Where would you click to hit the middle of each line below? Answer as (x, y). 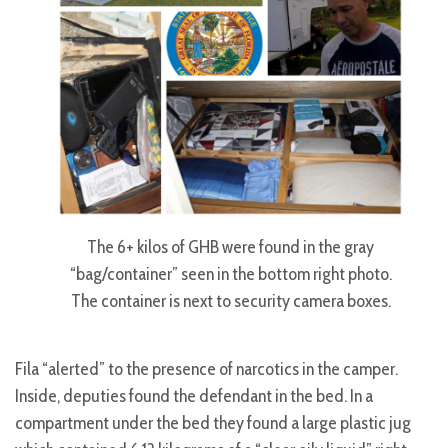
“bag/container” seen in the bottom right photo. (230, 273)
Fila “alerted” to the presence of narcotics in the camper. (206, 369)
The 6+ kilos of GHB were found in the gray (230, 246)
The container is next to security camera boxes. (230, 300)
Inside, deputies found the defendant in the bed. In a (194, 396)
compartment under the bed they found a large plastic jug (213, 423)
